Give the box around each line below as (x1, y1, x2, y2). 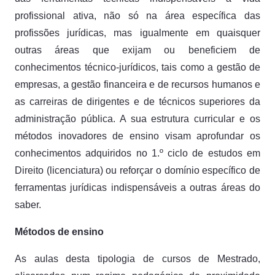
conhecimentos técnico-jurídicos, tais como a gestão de (15, 62, 260, 72)
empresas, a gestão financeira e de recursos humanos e (15, 79, 260, 90)
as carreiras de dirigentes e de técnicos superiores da (15, 96, 260, 107)
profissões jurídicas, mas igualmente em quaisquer (15, 28, 260, 38)
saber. (15, 199, 41, 210)
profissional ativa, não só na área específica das (15, 10, 260, 21)
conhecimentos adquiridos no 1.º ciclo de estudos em (15, 148, 260, 158)
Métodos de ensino (15, 227, 104, 237)
